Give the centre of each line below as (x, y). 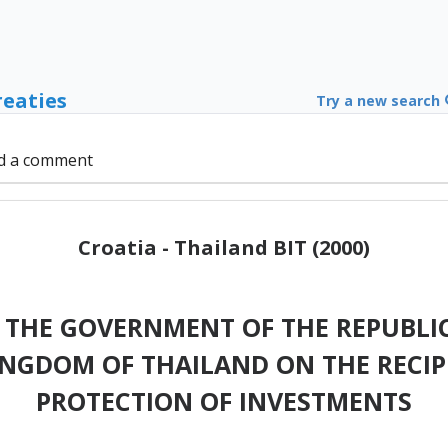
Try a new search (379, 101)
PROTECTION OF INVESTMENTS (224, 400)
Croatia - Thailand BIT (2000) (224, 247)
